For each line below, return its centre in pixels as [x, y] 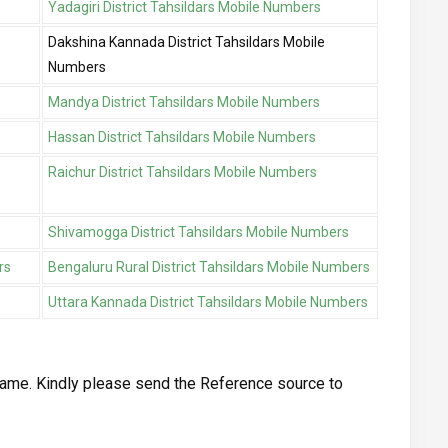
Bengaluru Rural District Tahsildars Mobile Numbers [209, 267]
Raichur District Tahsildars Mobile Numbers [182, 172]
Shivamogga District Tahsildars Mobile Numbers [198, 232]
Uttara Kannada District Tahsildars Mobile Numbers [208, 302]
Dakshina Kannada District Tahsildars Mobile [186, 42]
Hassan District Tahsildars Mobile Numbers [182, 137]
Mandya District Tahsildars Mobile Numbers [184, 102]
